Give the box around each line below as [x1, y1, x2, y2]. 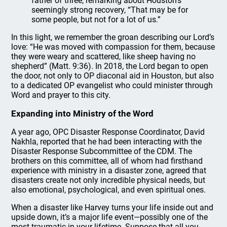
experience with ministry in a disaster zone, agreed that [11, 166, 207, 175]
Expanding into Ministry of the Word [11, 108, 154, 119]
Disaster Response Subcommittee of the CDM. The [11, 146, 193, 156]
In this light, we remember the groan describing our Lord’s [11, 32, 215, 42]
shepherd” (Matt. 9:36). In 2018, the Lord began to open [11, 61, 209, 71]
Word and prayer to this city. [11, 90, 111, 100]
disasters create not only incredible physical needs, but [11, 175, 206, 185]
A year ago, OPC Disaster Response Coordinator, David [11, 127, 205, 137]
